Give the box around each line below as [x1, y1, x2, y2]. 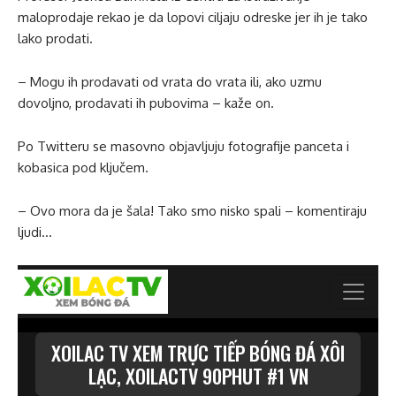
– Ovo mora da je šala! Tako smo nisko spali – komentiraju [18, 202, 367, 219]
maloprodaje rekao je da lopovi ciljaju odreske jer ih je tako [18, 9, 368, 26]
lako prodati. [18, 30, 93, 47]
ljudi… [18, 224, 52, 240]
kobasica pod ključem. [18, 159, 148, 176]
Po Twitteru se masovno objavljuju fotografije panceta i [18, 138, 349, 155]
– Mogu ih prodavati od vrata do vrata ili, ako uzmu [18, 73, 322, 90]
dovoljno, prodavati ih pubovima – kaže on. [18, 95, 274, 111]
